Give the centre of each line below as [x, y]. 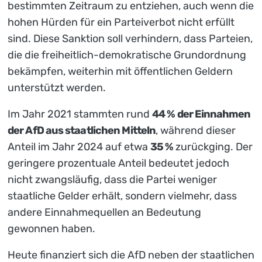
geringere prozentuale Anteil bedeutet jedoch [118, 163]
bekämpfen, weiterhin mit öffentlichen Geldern [120, 72]
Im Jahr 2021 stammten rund [80, 114]
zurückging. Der [213, 147]
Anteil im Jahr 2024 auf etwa [79, 147]
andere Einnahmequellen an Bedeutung [104, 213]
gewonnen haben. [51, 229]
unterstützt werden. [57, 88]
